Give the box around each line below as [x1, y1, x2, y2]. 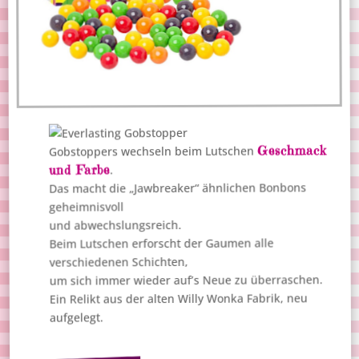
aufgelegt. [50, 309, 104, 325]
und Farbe [49, 160, 111, 178]
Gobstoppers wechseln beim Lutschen [49, 143, 258, 159]
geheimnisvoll [49, 198, 124, 215]
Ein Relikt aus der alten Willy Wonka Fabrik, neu [49, 289, 309, 307]
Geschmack [257, 141, 328, 159]
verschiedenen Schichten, [49, 253, 188, 270]
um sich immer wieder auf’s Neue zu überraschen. [49, 271, 323, 288]
